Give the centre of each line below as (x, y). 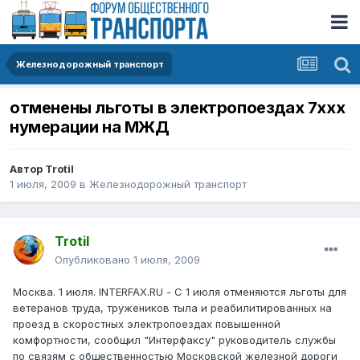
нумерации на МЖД (90, 127)
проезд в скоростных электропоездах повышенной (147, 324)
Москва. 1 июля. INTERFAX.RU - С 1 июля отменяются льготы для (180, 292)
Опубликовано (94, 260)
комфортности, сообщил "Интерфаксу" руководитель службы (174, 340)
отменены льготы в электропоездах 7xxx (178, 108)
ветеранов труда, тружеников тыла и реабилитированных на (172, 308)
